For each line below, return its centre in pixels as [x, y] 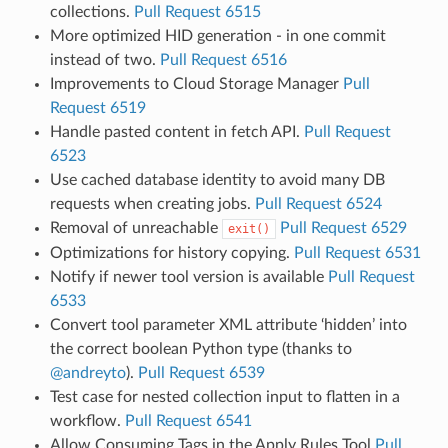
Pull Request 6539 [201, 372]
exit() [248, 228]
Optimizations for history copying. [171, 252]
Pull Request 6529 [343, 227]
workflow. [87, 420]
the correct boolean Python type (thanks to [200, 348]
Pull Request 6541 [188, 420]
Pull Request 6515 [197, 11]
